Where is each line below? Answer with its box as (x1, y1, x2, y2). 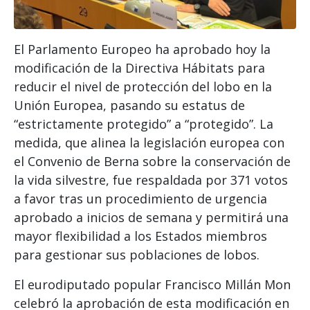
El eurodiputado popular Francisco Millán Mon (14, 275, 291, 293)
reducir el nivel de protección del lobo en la (14, 77, 272, 95)
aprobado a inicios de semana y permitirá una (14, 208, 289, 226)
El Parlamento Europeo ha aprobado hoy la (14, 40, 271, 57)
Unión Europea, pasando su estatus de (14, 96, 245, 113)
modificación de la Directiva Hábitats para (14, 59, 265, 76)
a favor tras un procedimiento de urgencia (14, 190, 267, 207)
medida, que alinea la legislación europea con (14, 134, 284, 151)
